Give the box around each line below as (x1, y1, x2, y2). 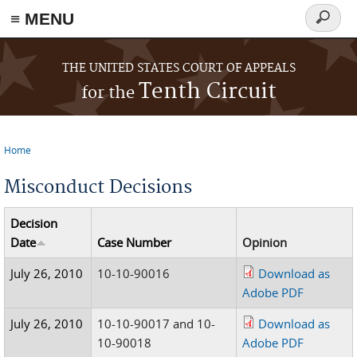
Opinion (242, 234, 288, 250)
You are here (4, 153, 93, 171)
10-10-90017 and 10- (97, 316, 216, 331)
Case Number (97, 234, 172, 250)
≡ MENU (10, 10, 74, 28)
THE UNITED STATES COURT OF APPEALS (61, 61, 296, 76)
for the (80, 83, 139, 104)
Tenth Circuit (138, 79, 277, 105)
